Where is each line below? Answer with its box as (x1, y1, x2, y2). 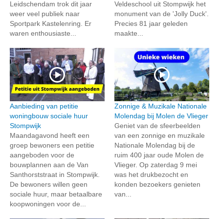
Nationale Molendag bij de (114, 141, 195, 150)
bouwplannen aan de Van (10, 161, 88, 169)
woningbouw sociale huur (10, 112, 88, 120)
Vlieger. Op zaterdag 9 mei (114, 161, 197, 169)
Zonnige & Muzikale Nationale (114, 102, 207, 110)
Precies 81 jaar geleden (114, 20, 188, 28)
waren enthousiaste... (10, 29, 76, 38)
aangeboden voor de (10, 151, 74, 159)
